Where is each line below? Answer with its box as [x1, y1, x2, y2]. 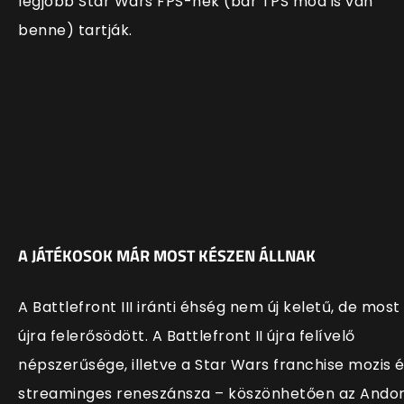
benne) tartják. [18, 20, 133, 41]
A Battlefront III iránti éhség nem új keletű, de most [18, 296, 400, 317]
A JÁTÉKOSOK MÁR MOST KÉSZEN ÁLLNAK [18, 243, 316, 268]
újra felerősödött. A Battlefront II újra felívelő [18, 325, 355, 346]
